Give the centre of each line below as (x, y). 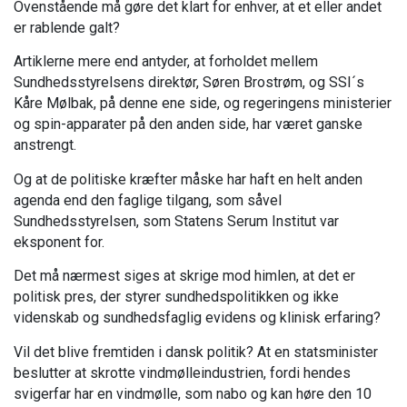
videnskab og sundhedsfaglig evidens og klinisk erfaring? (197, 318)
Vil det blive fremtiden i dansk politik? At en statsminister (196, 352)
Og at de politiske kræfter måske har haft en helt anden (188, 179)
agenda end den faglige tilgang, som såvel (148, 200)
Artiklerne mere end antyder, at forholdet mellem (166, 62)
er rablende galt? (67, 27)
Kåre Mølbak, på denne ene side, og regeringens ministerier (203, 104)
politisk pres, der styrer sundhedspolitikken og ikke (176, 297)
